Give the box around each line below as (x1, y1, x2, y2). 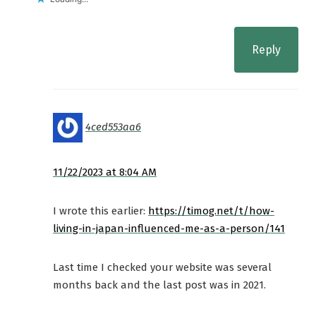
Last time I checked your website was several (53, 261, 272, 274)
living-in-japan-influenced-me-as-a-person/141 (53, 222, 285, 236)
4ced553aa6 (85, 121, 141, 134)
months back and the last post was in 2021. (53, 279, 266, 292)
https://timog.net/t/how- (148, 205, 274, 218)
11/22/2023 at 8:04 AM (53, 166, 157, 179)
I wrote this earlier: (53, 205, 148, 218)
